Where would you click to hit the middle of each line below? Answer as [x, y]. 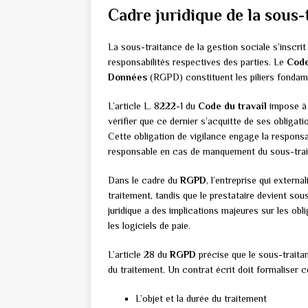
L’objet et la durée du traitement [201, 299]
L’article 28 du [139, 255]
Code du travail [232, 106]
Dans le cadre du [144, 180]
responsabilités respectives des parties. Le [197, 62]
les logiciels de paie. [149, 226]
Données [128, 77]
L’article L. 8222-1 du [153, 106]
